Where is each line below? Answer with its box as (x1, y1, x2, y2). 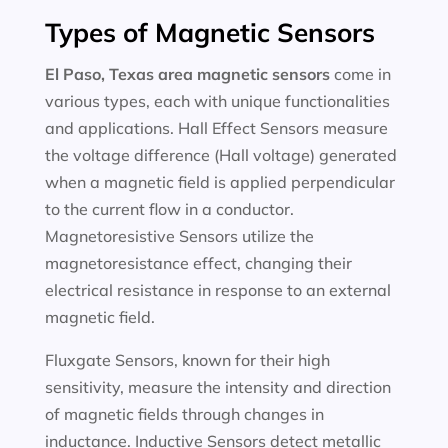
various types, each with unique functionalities (44, 91, 390, 111)
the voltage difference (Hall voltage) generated (44, 145, 397, 165)
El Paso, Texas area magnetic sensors (44, 64, 330, 84)
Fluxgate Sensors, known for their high (44, 350, 330, 370)
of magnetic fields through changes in (44, 404, 324, 424)
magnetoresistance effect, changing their (44, 253, 352, 273)
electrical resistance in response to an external (44, 280, 391, 300)
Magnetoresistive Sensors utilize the (44, 226, 314, 246)
